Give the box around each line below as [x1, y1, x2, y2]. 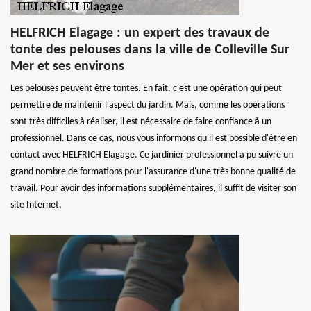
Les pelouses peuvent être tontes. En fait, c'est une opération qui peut [10, 83, 282, 94]
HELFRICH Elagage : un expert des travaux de [10, 26, 269, 40]
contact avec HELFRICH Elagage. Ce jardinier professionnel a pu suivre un [10, 150, 293, 160]
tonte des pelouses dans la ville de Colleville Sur [10, 43, 289, 57]
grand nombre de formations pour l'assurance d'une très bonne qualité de [10, 167, 296, 177]
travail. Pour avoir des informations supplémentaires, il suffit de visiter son [10, 183, 296, 194]
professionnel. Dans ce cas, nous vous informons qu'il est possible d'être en [10, 133, 297, 144]
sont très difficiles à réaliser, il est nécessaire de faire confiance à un [10, 117, 271, 127]
